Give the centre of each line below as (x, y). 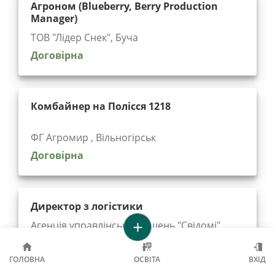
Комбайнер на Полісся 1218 (101, 106)
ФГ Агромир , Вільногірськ (93, 138)
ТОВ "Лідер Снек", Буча (84, 38)
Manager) (54, 18)
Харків (46, 240)
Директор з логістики (87, 206)
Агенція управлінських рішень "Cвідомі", (127, 225)
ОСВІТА (147, 259)
